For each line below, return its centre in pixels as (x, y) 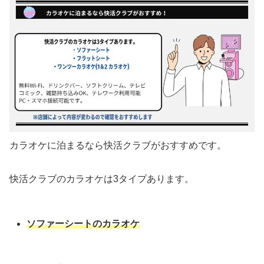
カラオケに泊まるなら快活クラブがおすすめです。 (118, 145)
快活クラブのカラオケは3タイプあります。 (102, 179)
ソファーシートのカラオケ (83, 223)
